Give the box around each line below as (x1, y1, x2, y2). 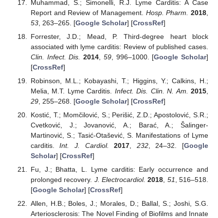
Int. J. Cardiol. (59, 142, 109, 150)
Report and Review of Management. (30, 8, 146, 17)
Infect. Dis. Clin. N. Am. (114, 87, 188, 95)
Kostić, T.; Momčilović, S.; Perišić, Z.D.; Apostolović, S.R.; (30, 111, 208, 119)
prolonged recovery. (30, 176, 94, 184)
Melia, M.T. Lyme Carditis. (30, 87, 115, 95)
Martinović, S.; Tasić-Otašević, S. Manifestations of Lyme (30, 131, 208, 140)
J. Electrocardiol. (94, 176, 145, 184)
